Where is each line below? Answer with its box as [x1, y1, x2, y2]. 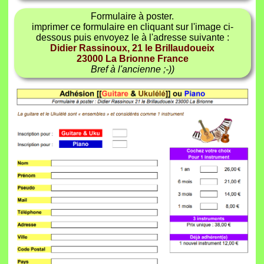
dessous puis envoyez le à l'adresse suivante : [35, 32, 229, 43]
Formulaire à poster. [91, 11, 174, 22]
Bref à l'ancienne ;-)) [90, 64, 174, 75]
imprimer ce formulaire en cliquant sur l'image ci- [31, 22, 233, 32]
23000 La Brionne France [76, 54, 189, 64]
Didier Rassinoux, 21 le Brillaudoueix [50, 43, 215, 54]
